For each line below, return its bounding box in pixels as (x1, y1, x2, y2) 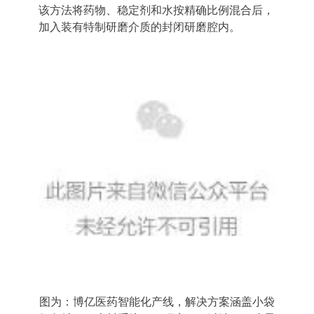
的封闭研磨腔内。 (151, 21, 240, 33)
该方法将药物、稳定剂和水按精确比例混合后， (39, 4, 274, 16)
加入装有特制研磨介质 (39, 21, 151, 33)
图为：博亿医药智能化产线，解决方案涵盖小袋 (39, 296, 275, 308)
